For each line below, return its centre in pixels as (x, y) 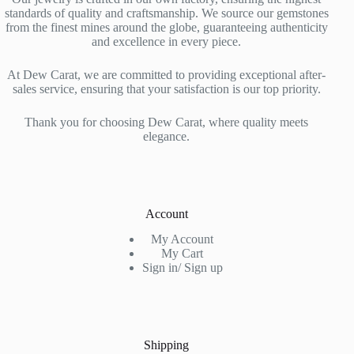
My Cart (183, 254)
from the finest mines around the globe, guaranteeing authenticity (166, 27)
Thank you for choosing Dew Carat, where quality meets (167, 122)
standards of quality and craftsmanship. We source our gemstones (166, 13)
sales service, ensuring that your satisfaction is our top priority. (166, 88)
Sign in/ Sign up (182, 268)
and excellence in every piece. (167, 41)
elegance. (167, 136)
